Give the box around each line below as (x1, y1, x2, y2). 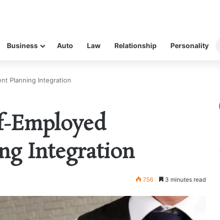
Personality (170, 41, 209, 50)
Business (6, 41, 38, 50)
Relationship (114, 41, 157, 50)
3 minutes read (164, 176, 206, 183)
